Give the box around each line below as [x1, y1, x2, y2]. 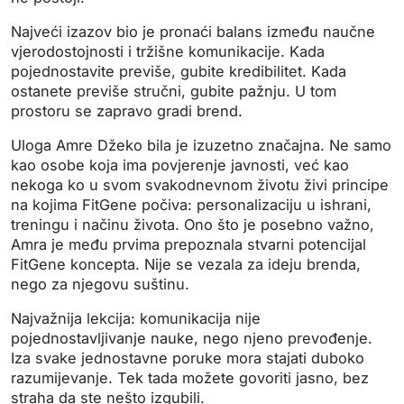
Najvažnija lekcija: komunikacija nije [11, 309, 261, 328]
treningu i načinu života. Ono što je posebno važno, [11, 216, 374, 234]
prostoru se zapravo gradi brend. [11, 102, 243, 121]
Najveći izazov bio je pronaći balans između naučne [11, 23, 375, 41]
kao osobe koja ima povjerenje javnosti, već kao [11, 156, 349, 175]
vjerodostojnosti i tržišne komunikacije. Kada [11, 42, 325, 61]
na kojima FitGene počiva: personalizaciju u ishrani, [11, 196, 372, 215]
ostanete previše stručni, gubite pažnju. [11, 82, 295, 101]
